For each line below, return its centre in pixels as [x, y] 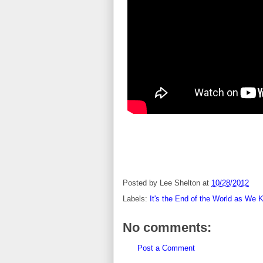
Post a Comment [166, 248]
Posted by [141, 183]
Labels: [136, 199]
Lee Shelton [180, 183]
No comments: [167, 227]
